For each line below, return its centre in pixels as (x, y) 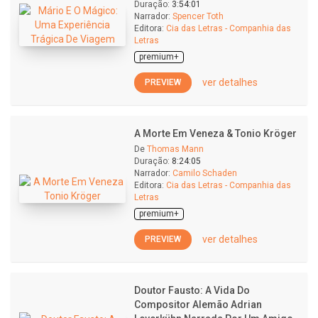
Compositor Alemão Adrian (198, 305)
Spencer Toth (198, 16)
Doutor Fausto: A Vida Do (192, 290)
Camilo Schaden (205, 173)
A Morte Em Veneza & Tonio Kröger (215, 133)
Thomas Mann (175, 149)
